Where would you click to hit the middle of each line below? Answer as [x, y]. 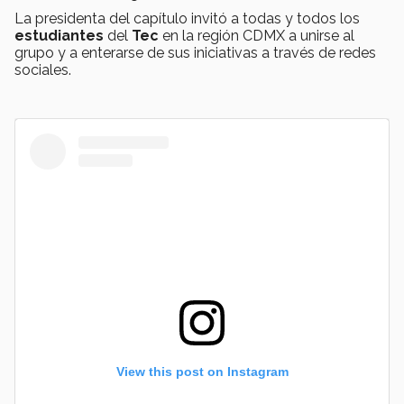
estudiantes [59, 36]
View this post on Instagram [202, 372]
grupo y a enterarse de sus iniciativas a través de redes [195, 53]
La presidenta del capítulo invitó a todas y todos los [187, 19]
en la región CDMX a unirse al [258, 36]
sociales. [43, 70]
